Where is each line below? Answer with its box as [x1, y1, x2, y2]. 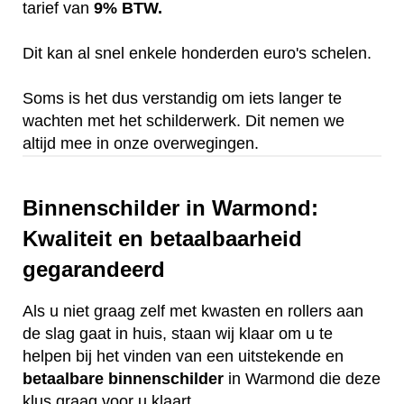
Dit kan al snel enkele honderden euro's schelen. [23, 44, 372, 63]
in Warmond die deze [224, 369, 381, 388]
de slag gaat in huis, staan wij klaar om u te [23, 324, 333, 343]
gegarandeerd [23, 257, 165, 282]
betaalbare [23, 369, 104, 388]
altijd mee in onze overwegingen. [23, 134, 259, 153]
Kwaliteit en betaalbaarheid [23, 226, 302, 252]
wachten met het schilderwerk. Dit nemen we [23, 112, 344, 131]
